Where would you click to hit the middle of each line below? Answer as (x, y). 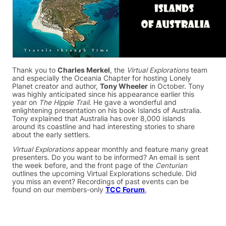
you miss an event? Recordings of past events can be (100, 182)
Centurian (171, 166)
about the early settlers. (51, 134)
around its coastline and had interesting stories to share (103, 126)
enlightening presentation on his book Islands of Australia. (107, 110)
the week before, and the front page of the (84, 166)
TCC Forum (125, 190)
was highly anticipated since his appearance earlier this (103, 94)
